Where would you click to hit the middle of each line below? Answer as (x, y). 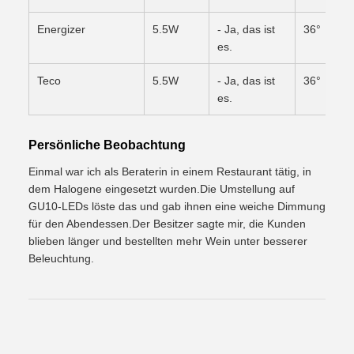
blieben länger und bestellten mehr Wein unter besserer (168, 241)
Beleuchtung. (61, 258)
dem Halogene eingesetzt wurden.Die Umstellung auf (162, 188)
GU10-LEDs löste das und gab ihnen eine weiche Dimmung (177, 206)
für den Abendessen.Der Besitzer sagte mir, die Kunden (167, 223)
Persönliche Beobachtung (107, 145)
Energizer (61, 29)
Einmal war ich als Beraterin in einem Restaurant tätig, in (170, 171)
